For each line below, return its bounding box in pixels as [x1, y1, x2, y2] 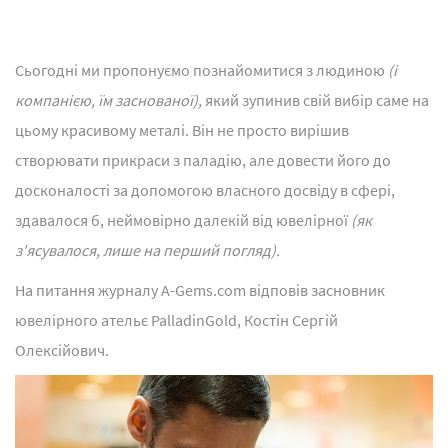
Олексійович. [15, 340, 109, 361]
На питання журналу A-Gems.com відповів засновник [15, 280, 385, 301]
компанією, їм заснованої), [15, 90, 205, 111]
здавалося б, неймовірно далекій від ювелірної [15, 210, 351, 231]
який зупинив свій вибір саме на [205, 90, 429, 111]
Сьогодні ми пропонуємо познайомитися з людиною [15, 60, 388, 81]
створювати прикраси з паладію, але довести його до [15, 150, 391, 171]
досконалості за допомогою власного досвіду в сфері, [15, 180, 395, 201]
